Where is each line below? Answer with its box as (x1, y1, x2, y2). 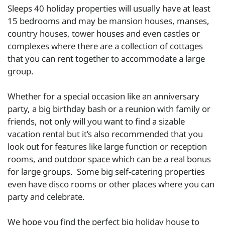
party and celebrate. (8, 190, 85, 202)
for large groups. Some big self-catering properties (8, 165, 205, 177)
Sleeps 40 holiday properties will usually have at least (8, 2, 210, 14)
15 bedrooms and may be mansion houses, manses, (8, 15, 209, 27)
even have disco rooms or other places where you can (8, 178, 214, 190)
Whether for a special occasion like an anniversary (8, 90, 199, 102)
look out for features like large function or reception (8, 140, 207, 152)
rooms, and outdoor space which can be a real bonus (8, 153, 211, 165)
